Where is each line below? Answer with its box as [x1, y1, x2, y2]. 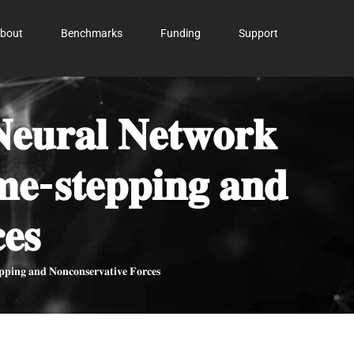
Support [239, 27, 278, 40]
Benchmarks [61, 27, 122, 40]
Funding [160, 27, 201, 40]
